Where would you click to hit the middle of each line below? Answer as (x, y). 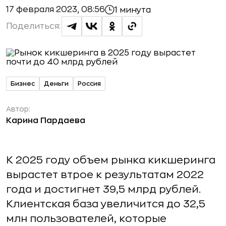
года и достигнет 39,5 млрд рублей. (103, 189)
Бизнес (23, 83)
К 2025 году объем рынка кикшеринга (111, 160)
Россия (89, 83)
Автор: (18, 109)
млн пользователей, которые (86, 219)
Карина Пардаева (46, 121)
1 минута (133, 10)
